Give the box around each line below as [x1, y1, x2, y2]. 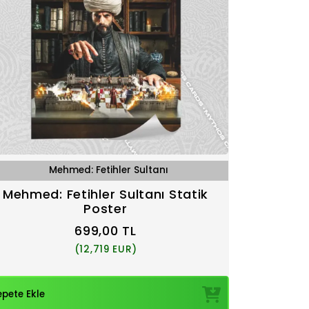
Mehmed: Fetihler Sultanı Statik [2, 185, 209, 203]
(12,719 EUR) [74, 242, 137, 256]
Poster [83, 199, 128, 217]
